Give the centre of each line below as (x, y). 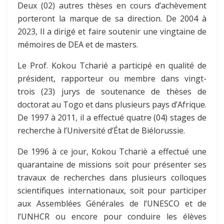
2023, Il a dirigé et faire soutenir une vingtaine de (112, 32)
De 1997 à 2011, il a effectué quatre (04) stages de (112, 118)
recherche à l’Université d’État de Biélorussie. (101, 131)
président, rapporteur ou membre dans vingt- (112, 79)
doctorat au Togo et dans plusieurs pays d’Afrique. (112, 105)
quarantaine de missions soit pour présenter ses (112, 165)
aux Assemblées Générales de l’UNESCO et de (112, 204)
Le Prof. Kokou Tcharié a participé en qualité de (112, 66)
